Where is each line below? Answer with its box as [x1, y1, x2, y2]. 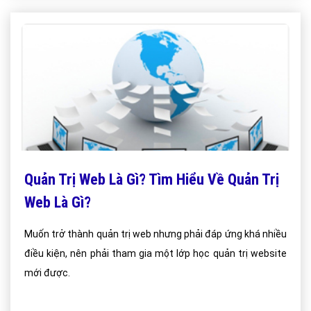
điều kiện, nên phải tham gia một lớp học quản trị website [24, 248, 287, 259]
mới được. [24, 267, 70, 278]
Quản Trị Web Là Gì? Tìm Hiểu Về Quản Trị [24, 171, 279, 188]
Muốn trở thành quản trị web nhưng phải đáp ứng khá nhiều [24, 228, 287, 239]
